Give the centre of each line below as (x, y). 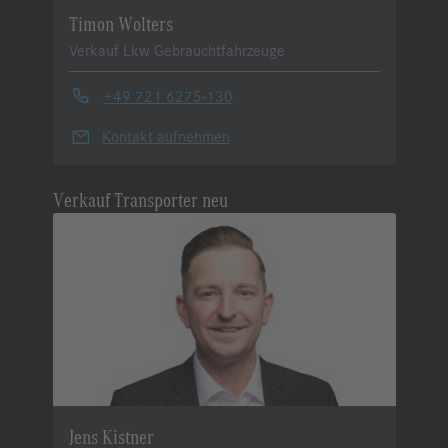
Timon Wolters (120, 23)
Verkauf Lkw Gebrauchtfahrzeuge (176, 50)
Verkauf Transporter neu (140, 199)
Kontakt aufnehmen (165, 136)
